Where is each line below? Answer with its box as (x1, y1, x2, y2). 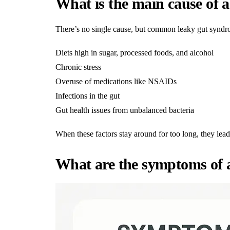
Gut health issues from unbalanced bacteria (55, 106, 194, 114)
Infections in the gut (55, 91, 120, 100)
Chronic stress (55, 63, 101, 71)
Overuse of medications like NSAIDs (55, 77, 177, 86)
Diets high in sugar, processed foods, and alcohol (55, 48, 214, 57)
